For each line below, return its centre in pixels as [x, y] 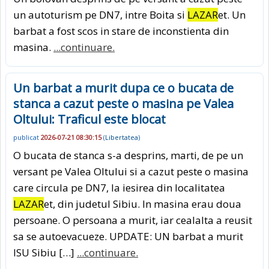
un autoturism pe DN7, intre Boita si [100, 14]
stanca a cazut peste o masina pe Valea [123, 103]
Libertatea [122, 138]
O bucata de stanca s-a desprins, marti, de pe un [128, 156]
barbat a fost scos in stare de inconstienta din [121, 31]
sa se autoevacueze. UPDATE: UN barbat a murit [128, 237]
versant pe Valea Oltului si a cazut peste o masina [131, 172]
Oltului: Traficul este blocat [89, 119]
